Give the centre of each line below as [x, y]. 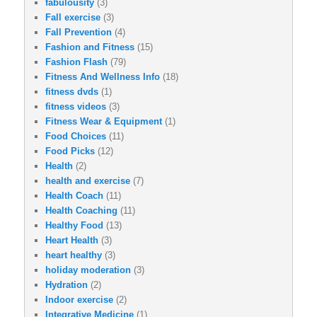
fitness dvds [72, 91]
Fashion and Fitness [90, 47]
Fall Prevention [79, 32]
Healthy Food [74, 225]
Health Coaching [81, 210]
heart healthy [74, 255]
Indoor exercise [79, 299]
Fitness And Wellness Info [103, 76]
